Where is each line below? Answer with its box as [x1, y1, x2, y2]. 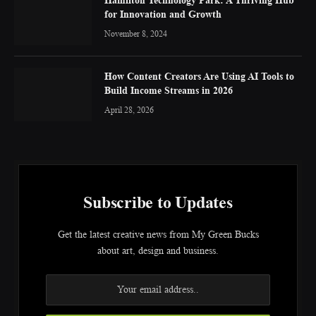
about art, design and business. [97, 244, 219, 256]
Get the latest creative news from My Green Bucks [57, 228, 259, 240]
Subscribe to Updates [83, 193, 233, 212]
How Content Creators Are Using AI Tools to [104, 69, 294, 82]
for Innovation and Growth [104, 7, 221, 20]
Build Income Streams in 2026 [104, 83, 233, 96]
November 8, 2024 [104, 28, 167, 39]
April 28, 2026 [104, 104, 154, 115]
